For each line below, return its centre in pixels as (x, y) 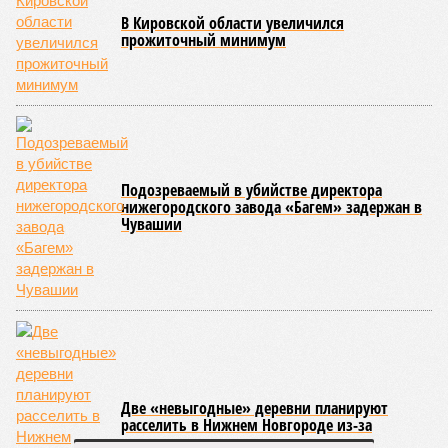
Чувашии (151, 224)
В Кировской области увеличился (232, 23)
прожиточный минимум (203, 40)
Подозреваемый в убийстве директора (251, 190)
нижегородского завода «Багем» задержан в (271, 207)
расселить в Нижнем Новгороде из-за (246, 425)
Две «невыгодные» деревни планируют (254, 408)
